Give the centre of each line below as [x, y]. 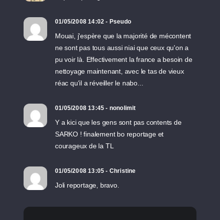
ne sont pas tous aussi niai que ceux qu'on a [122, 48]
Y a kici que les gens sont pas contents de [118, 122]
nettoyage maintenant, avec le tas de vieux [120, 71]
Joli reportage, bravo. [87, 185]
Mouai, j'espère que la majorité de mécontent [123, 36]
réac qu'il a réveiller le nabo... [99, 83]
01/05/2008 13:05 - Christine [96, 171]
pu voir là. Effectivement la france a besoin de [124, 59]
